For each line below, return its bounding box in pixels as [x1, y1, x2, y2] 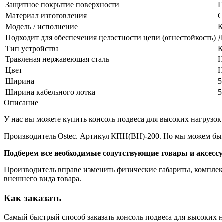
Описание [4, 98, 38, 107]
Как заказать [4, 192, 61, 203]
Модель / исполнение [5, 22, 78, 31]
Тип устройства [5, 44, 59, 53]
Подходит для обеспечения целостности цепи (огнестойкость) [5, 33, 216, 42]
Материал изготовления [5, 11, 87, 20]
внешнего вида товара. [4, 174, 81, 183]
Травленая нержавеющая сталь [5, 55, 109, 63]
